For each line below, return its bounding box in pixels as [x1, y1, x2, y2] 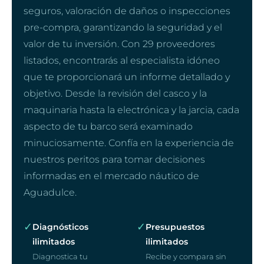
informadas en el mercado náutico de [24, 170, 199, 181]
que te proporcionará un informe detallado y [24, 71, 230, 82]
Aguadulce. [24, 186, 77, 198]
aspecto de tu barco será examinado [24, 120, 193, 132]
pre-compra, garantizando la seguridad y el [24, 21, 222, 33]
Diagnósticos [32, 221, 88, 232]
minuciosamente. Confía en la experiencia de [24, 137, 234, 148]
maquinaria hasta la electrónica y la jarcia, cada [24, 104, 239, 115]
